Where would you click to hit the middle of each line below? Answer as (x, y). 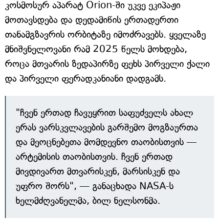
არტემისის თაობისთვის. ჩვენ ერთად (94, 157)
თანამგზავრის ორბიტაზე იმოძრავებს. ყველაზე (105, 35)
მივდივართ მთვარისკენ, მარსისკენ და (98, 172)
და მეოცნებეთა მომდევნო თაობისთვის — (106, 142)
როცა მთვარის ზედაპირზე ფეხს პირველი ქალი (107, 64)
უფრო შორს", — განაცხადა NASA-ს (95, 186)
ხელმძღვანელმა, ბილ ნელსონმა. (88, 201)
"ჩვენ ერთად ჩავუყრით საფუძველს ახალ (104, 113)
